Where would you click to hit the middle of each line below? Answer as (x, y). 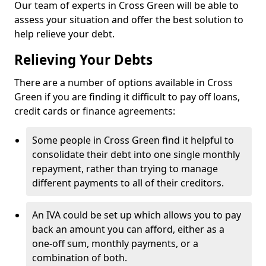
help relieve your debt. (64, 34)
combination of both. (80, 258)
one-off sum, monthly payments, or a (115, 243)
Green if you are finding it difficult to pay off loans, (127, 97)
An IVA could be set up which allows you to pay (137, 215)
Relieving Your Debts (83, 60)
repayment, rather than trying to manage (125, 169)
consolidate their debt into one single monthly (136, 154)
